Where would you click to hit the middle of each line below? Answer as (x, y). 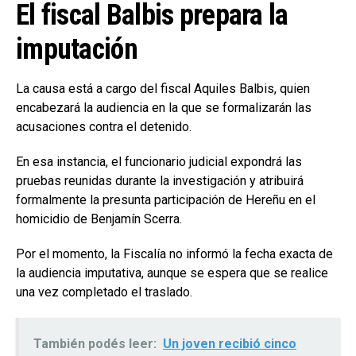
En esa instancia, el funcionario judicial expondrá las (159, 161)
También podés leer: (95, 343)
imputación (77, 49)
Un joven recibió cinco (230, 343)
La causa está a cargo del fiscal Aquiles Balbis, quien (163, 88)
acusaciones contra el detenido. (104, 126)
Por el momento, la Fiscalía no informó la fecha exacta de (174, 253)
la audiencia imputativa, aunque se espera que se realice (172, 273)
